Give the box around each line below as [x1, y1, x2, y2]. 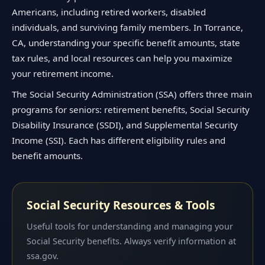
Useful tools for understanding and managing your [27, 220, 233, 232]
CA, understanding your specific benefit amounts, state [12, 36, 240, 49]
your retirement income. [12, 67, 114, 79]
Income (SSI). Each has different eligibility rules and [12, 134, 225, 147]
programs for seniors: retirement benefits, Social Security [12, 104, 250, 116]
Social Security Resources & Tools [27, 197, 215, 214]
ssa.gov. [27, 250, 59, 261]
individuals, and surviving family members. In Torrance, [12, 21, 243, 33]
